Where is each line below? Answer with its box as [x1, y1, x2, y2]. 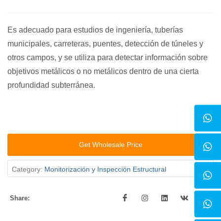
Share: [10, 194, 30, 202]
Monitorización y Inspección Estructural [44, 165, 166, 174]
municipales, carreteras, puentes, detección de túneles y [7, 39, 203, 48]
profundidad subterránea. [7, 81, 95, 89]
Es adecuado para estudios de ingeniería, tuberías [7, 26, 183, 34]
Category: [12, 165, 44, 174]
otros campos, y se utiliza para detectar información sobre [7, 53, 208, 62]
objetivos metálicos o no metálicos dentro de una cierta [7, 67, 199, 75]
